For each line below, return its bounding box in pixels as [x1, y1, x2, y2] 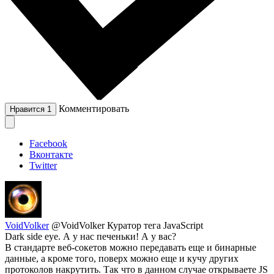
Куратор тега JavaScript [107, 220, 203, 231]
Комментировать [59, 103, 129, 114]
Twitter [29, 160, 57, 171]
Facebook [29, 138, 67, 149]
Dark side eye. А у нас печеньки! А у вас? [5, 231, 176, 242]
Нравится [10, 105, 47, 114]
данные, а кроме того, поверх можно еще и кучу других [5, 253, 239, 264]
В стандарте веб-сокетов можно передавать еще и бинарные [5, 242, 256, 253]
